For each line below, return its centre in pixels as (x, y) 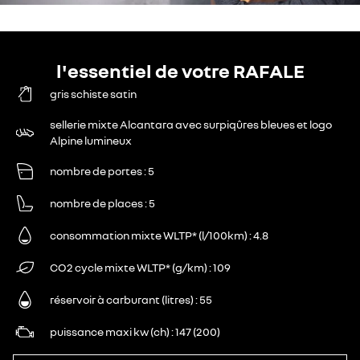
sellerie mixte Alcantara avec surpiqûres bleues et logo (191, 124)
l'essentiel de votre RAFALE (180, 70)
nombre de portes (96, 170)
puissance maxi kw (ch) (110, 331)
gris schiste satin (93, 93)
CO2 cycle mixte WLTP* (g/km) (129, 267)
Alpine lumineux (91, 140)
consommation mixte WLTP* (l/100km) (149, 235)
